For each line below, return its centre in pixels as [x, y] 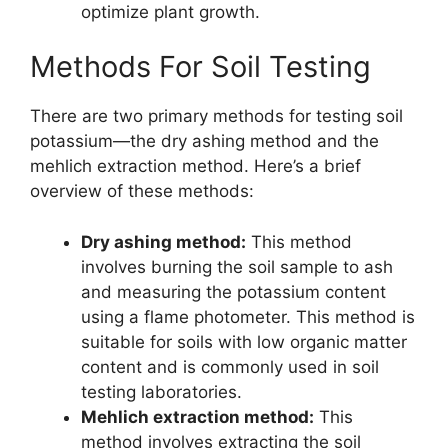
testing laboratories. [161, 391]
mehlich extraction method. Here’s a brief [195, 166]
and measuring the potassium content [233, 291]
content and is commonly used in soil [230, 366]
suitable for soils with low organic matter [244, 341]
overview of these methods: [142, 191]
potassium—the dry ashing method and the [204, 141]
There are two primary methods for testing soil [216, 116]
